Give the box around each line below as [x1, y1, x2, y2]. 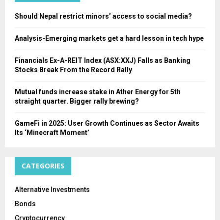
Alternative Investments [15, 186, 90, 194]
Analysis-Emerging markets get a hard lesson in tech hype [15, 34, 204, 43]
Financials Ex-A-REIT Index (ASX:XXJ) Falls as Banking [15, 56, 191, 65]
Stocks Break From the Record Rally [15, 66, 132, 74]
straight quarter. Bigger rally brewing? [15, 97, 139, 106]
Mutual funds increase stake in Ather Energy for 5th [15, 88, 181, 96]
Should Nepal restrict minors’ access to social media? [15, 12, 192, 21]
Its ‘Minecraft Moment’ [15, 129, 89, 137]
